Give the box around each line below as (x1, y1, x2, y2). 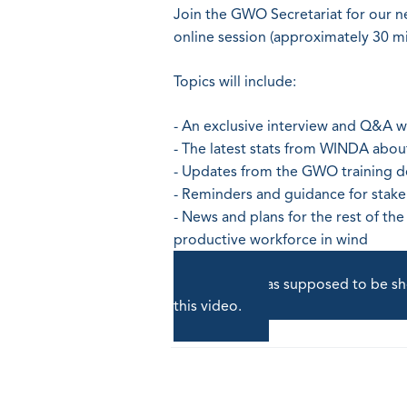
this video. (174, 299, 243, 314)
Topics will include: (174, 74, 297, 90)
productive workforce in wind (174, 233, 369, 248)
